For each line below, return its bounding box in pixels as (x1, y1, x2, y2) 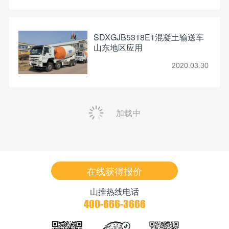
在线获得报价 (87, 164, 142, 178)
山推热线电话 (90, 186, 139, 198)
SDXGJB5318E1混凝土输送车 (93, 31, 204, 43)
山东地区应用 (93, 41, 143, 54)
